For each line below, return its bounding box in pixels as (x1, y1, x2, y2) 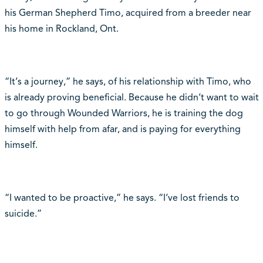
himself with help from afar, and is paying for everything (4, 123, 241, 135)
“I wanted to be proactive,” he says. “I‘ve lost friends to (4, 191, 240, 204)
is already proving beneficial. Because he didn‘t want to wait (4, 91, 259, 103)
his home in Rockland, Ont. (4, 22, 119, 35)
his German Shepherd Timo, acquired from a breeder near (4, 6, 251, 19)
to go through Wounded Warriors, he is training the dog (4, 107, 243, 119)
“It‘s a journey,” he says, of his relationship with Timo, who (4, 75, 251, 87)
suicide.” (4, 207, 42, 220)
